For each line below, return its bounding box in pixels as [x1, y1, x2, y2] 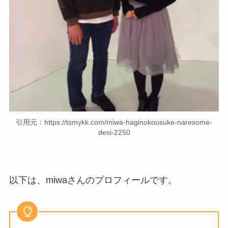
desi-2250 [98, 128, 130, 137]
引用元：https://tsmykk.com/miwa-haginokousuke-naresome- [16, 118, 212, 127]
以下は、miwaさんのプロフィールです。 [9, 175, 177, 185]
